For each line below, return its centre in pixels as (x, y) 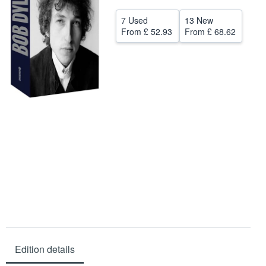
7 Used (134, 20)
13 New (199, 20)
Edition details (45, 249)
